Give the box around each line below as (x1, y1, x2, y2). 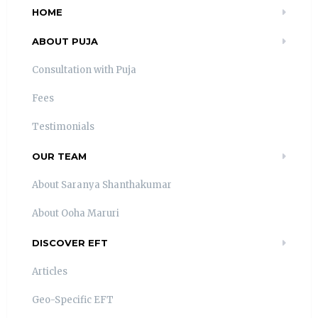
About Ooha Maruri (32, 207, 119, 220)
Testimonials (32, 121, 94, 133)
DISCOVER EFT (32, 237, 108, 249)
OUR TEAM (32, 150, 87, 163)
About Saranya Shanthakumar (32, 179, 172, 192)
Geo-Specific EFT (32, 294, 114, 307)
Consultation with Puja (32, 64, 136, 77)
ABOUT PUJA (32, 35, 98, 48)
